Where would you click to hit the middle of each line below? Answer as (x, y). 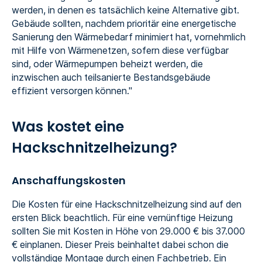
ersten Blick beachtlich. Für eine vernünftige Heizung (122, 218)
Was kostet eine (68, 126)
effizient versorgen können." (72, 91)
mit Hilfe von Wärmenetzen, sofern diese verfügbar (120, 50)
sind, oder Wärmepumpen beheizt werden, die (107, 64)
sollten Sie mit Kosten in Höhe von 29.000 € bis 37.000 (128, 232)
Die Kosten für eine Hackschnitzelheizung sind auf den (126, 205)
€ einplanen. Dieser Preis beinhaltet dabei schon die (120, 245)
